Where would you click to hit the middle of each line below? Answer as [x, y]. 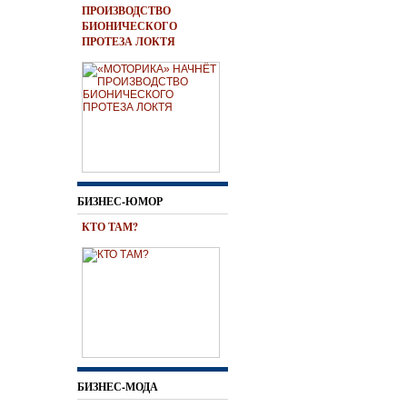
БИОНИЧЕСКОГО [129, 26]
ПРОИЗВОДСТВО [126, 10]
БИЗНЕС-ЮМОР [120, 201]
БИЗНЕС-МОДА [118, 387]
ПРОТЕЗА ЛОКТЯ [129, 41]
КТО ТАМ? [110, 227]
